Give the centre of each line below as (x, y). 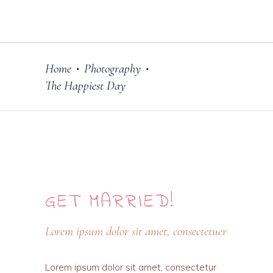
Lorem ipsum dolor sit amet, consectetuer (136, 231)
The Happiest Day (85, 85)
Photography (112, 69)
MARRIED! (132, 202)
